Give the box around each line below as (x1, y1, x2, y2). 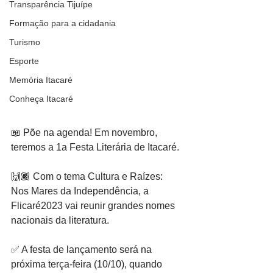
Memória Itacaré (9, 75, 73, 85)
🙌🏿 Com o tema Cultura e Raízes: (11, 171, 165, 182)
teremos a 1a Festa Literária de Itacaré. (11, 142, 179, 153)
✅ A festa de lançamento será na (11, 244, 154, 255)
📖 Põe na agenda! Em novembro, (11, 127, 160, 138)
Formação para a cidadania (9, 18, 116, 28)
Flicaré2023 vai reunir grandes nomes (11, 200, 177, 211)
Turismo (9, 37, 40, 47)
